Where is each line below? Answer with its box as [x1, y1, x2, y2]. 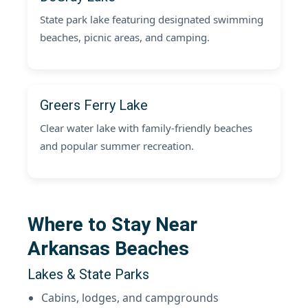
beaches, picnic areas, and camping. [40, 30, 210, 44]
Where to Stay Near [27, 213, 197, 236]
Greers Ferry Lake [40, 97, 148, 113]
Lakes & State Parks [27, 266, 149, 283]
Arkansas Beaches [27, 237, 189, 260]
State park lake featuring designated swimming [40, 12, 263, 26]
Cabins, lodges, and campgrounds [41, 290, 219, 305]
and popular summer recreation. [40, 139, 194, 153]
